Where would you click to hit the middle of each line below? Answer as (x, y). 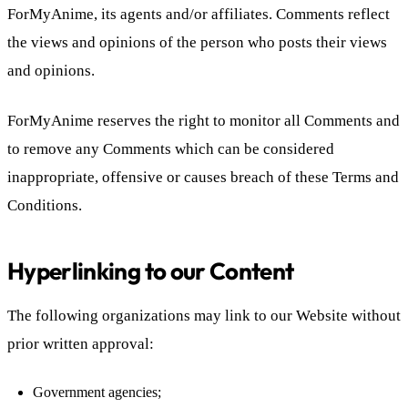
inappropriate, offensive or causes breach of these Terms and (203, 177)
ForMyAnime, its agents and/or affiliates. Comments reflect (199, 14)
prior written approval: (81, 343)
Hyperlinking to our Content (151, 270)
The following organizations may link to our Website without (204, 315)
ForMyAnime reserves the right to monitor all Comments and (204, 120)
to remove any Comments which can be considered (171, 148)
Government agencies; (97, 392)
